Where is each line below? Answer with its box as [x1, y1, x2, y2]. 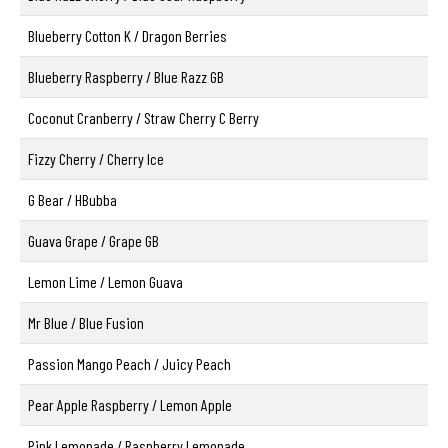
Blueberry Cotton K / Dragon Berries [28, 26, 227, 46]
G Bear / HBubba [28, 190, 117, 210]
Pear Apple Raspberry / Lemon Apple [28, 395, 232, 415]
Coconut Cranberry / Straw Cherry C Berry [28, 108, 259, 128]
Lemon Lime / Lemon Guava [28, 272, 183, 292]
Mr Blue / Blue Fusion [28, 313, 144, 333]
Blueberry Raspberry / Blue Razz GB [28, 67, 224, 87]
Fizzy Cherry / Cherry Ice [28, 149, 164, 169]
